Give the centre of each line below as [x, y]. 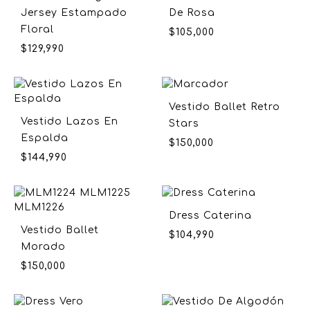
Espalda [45, 138]
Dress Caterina [210, 215]
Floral [37, 29]
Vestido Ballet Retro [225, 107]
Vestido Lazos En [70, 121]
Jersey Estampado [74, 12]
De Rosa [192, 12]
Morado [43, 246]
